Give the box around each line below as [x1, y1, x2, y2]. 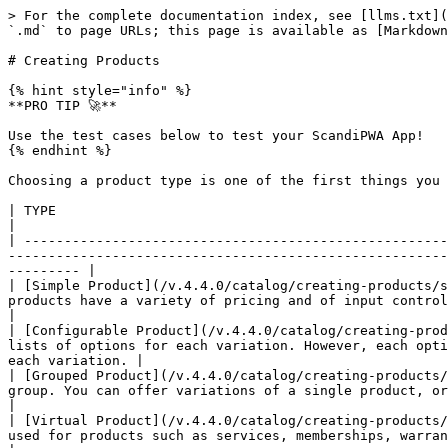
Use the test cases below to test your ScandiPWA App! [8, 128, 424, 143]
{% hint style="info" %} [8, 83, 192, 98]
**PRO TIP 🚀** [8, 98, 117, 113]
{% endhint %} [8, 143, 112, 158]
